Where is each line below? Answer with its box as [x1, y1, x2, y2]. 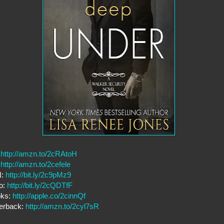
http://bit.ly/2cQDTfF [7, 181, 72, 190]
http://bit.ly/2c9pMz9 [5, 170, 71, 179]
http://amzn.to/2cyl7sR [25, 202, 99, 211]
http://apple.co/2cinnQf [12, 191, 85, 200]
